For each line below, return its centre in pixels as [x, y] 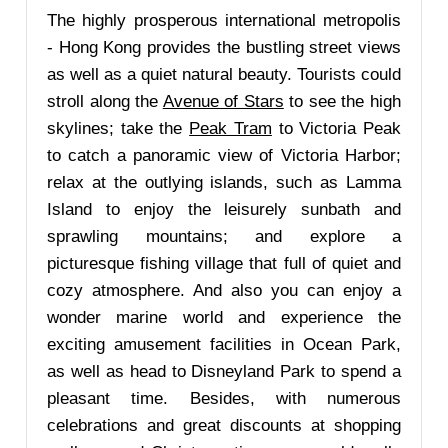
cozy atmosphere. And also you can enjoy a [224, 290]
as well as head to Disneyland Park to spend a [224, 371]
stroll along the [105, 101]
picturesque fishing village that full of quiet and [224, 263]
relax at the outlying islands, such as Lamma [224, 182]
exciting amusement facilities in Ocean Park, [224, 344]
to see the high [342, 101]
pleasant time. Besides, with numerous [224, 398]
